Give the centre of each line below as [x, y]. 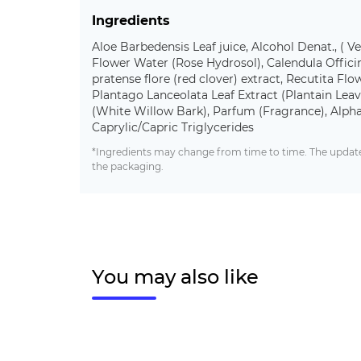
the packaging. [128, 167]
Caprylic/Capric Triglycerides [173, 128]
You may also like [175, 277]
